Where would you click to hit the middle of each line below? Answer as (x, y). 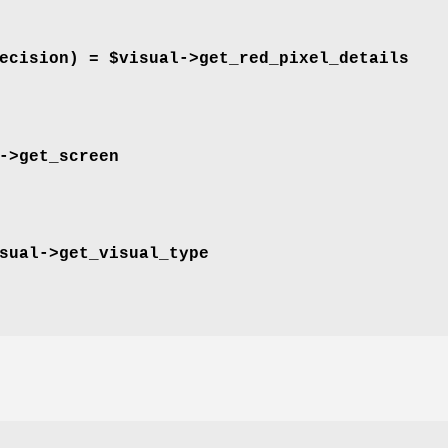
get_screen (69, 156)
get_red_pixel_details (304, 59)
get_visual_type (134, 253)
